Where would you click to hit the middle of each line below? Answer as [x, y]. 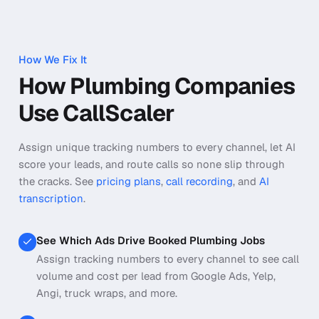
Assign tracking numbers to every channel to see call [168, 259]
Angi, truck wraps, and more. [107, 293]
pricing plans [128, 181]
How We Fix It [52, 59]
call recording [199, 181]
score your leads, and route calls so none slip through [151, 164]
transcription [51, 198]
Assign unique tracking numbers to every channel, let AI [157, 147]
